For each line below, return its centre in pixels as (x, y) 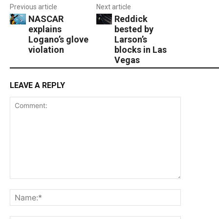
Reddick (131, 19)
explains (45, 29)
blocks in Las (141, 50)
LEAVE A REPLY (37, 86)
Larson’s (131, 40)
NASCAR (46, 19)
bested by (134, 29)
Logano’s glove (58, 40)
